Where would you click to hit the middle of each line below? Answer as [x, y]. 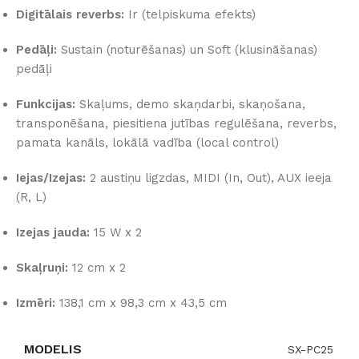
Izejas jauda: [53, 233]
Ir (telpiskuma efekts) [190, 15]
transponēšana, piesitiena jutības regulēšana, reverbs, [176, 124]
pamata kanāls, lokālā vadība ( [108, 143]
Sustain [82, 50]
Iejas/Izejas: [51, 178]
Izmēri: [36, 303]
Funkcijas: [46, 105]
